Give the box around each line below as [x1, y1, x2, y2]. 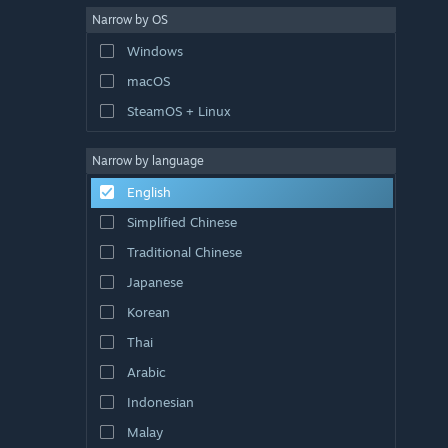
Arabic [126, 363, 166, 380]
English [126, 183, 171, 200]
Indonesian [126, 393, 194, 410]
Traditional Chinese [126, 243, 242, 260]
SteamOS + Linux [126, 102, 231, 119]
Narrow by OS [92, 11, 168, 27]
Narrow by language [92, 152, 204, 168]
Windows [126, 42, 183, 59]
